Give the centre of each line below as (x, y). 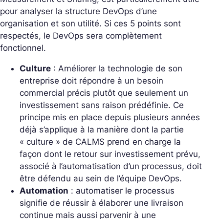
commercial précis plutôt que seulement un (104, 93)
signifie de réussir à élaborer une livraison (101, 203)
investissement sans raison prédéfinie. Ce (102, 105)
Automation (44, 191)
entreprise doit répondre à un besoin (91, 81)
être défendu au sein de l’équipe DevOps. (101, 179)
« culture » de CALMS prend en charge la (100, 142)
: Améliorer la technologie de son (117, 69)
